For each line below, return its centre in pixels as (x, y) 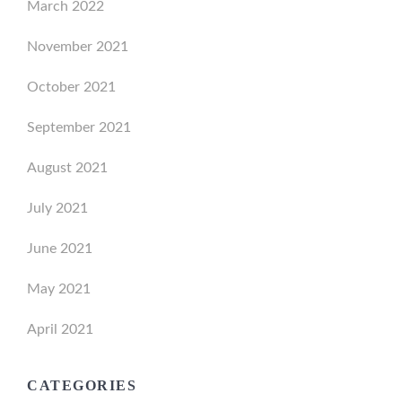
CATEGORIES (82, 385)
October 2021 (71, 87)
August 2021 (67, 168)
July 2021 (57, 208)
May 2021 (59, 289)
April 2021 (60, 329)
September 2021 (79, 127)
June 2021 (60, 249)
